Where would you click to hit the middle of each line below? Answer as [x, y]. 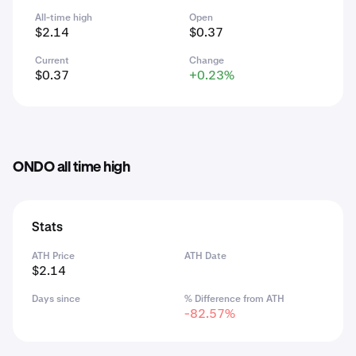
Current [52, 60]
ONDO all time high [71, 168]
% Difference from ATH [234, 299]
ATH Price [53, 256]
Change [207, 60]
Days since [56, 299]
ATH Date [205, 256]
